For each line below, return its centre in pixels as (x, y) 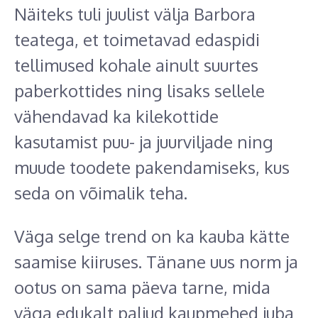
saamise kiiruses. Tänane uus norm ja (156, 262)
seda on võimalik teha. (101, 193)
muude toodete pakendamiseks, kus (152, 168)
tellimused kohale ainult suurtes (136, 65)
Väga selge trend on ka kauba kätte (152, 236)
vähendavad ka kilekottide (116, 116)
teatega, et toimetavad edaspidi (137, 40)
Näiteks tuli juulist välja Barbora (135, 14)
